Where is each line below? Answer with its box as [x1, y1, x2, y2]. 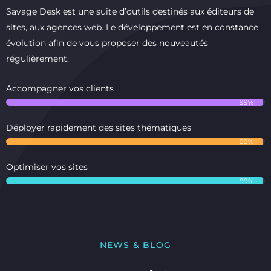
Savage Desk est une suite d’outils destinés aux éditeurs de [6, 7, 254, 17]
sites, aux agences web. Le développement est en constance [6, 22, 258, 33]
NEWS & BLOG [99, 240, 172, 250]
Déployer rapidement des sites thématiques [6, 122, 191, 134]
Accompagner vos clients [6, 83, 114, 94]
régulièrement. [6, 54, 69, 64]
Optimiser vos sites [6, 162, 88, 173]
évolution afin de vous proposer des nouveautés [6, 38, 208, 48]
